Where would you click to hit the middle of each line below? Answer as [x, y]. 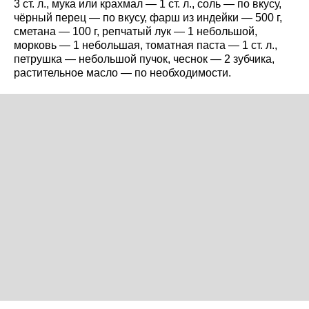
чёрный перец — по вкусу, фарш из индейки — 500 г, [148, 17]
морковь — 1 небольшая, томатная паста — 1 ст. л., [146, 45]
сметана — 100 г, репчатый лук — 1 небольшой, [136, 31]
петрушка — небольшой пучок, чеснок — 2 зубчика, [144, 59]
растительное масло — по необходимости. [122, 72]
